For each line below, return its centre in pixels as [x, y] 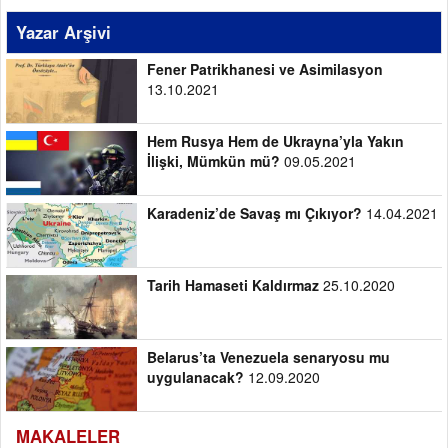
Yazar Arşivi [63, 31]
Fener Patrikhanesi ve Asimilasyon [264, 68]
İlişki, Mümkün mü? [213, 160]
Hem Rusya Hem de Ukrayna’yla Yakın [275, 140]
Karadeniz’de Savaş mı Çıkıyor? [256, 212]
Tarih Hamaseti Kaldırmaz [232, 284]
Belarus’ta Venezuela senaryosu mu [268, 356]
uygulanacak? [195, 376]
